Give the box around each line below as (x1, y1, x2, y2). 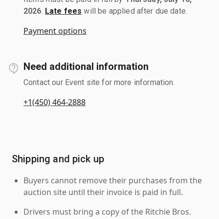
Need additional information (23, 60, 149, 72)
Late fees (44, 6, 82, 16)
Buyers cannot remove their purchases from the (23, 175, 202, 186)
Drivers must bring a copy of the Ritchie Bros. (23, 206, 191, 217)
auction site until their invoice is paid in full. (23, 186, 183, 197)
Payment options (23, 25, 87, 36)
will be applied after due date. (82, 6, 188, 16)
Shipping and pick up (12, 153, 104, 165)
